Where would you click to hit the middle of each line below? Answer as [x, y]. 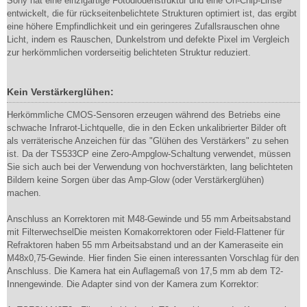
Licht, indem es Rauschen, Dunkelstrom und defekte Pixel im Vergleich [148, 39]
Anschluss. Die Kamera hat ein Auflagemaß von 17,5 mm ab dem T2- [145, 271]
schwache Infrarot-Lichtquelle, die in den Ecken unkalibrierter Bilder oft [147, 128]
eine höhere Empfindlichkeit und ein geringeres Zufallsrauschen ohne [143, 26]
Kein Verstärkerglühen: [60, 92]
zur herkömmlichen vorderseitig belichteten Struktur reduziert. [129, 52]
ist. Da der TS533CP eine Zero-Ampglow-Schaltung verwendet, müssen [149, 154]
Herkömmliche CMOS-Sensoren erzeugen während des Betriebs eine [144, 115]
